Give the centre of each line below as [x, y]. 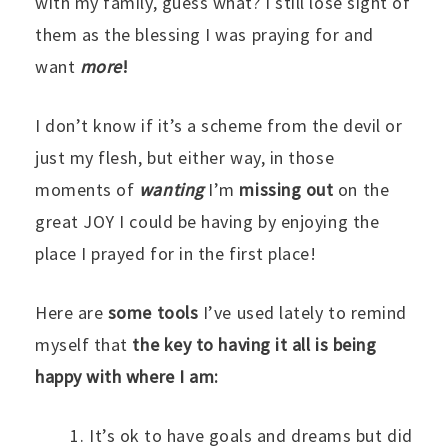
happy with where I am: [127, 376]
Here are [71, 312]
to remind [367, 312]
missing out [286, 189]
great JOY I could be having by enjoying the [207, 221]
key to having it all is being [268, 344]
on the [361, 189]
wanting [173, 189]
